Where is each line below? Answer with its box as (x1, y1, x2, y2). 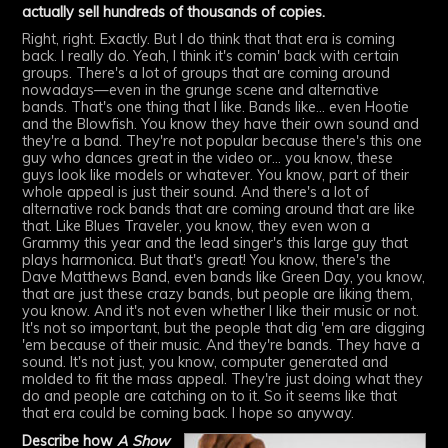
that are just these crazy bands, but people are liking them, (22, 285, 414, 304)
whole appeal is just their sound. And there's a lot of (22, 183, 370, 202)
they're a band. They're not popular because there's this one (22, 132, 423, 151)
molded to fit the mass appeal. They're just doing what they (22, 370, 424, 389)
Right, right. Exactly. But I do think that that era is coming (22, 30, 396, 49)
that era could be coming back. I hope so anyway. (22, 404, 355, 423)
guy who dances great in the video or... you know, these (22, 149, 394, 168)
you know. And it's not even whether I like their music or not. (22, 302, 420, 321)
